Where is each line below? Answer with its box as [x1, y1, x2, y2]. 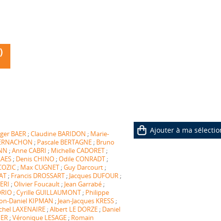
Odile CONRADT [58, 154, 105, 163]
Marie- [90, 129, 109, 138]
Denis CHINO [15, 154, 54, 163]
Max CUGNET [20, 163, 59, 172]
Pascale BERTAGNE [37, 138, 92, 147]
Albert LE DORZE [49, 205, 98, 214]
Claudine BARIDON [30, 129, 86, 138]
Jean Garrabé [64, 180, 102, 188]
